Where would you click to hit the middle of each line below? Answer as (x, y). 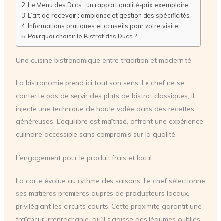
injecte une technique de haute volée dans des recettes (105, 108)
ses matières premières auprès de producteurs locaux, (102, 194)
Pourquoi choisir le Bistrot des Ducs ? (82, 36)
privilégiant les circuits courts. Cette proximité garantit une (109, 206)
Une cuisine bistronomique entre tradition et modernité (103, 60)
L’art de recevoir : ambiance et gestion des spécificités (109, 15)
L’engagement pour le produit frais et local (84, 158)
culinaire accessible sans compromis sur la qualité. (96, 134)
